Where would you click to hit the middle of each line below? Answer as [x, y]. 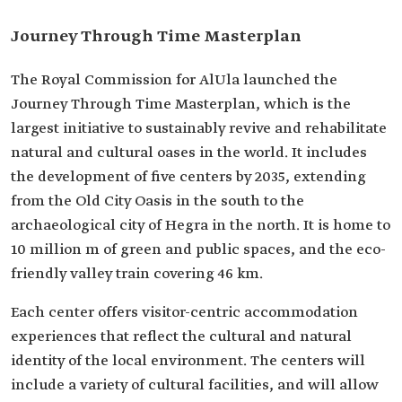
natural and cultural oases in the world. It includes [189, 153]
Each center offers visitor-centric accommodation [184, 313]
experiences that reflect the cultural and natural [181, 337]
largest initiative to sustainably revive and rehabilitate [199, 129]
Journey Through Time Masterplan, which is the [181, 105]
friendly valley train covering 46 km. [137, 274]
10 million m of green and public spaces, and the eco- [198, 250]
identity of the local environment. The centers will [188, 361]
